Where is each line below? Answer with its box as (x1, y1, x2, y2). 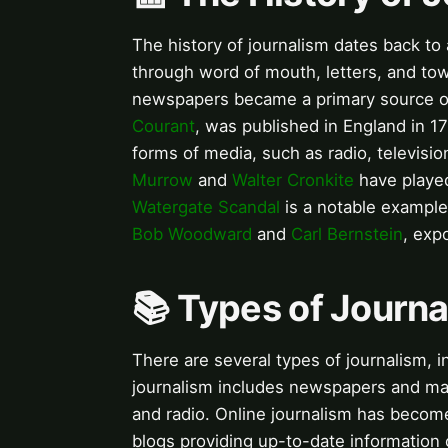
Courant (132, 116, 195, 137)
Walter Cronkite (232, 170, 354, 191)
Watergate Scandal (132, 197, 280, 218)
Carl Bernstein (291, 224, 403, 245)
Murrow (132, 170, 193, 191)
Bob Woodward (132, 224, 252, 245)
